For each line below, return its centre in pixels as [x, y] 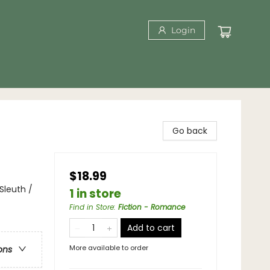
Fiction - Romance [152, 207]
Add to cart [151, 228]
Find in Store [92, 207]
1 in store [95, 194]
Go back [190, 131]
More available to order [109, 248]
